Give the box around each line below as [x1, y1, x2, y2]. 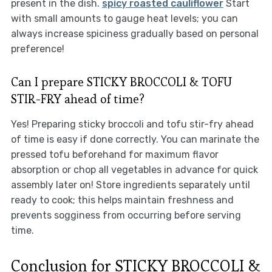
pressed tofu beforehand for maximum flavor [10, 149, 219, 161]
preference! [10, 43, 64, 55]
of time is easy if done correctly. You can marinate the [10, 134, 259, 146]
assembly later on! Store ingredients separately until [10, 179, 250, 191]
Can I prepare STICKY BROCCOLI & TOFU [10, 74, 232, 90]
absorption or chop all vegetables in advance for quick [10, 164, 258, 176]
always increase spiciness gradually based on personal [10, 28, 259, 40]
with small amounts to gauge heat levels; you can [10, 13, 238, 25]
